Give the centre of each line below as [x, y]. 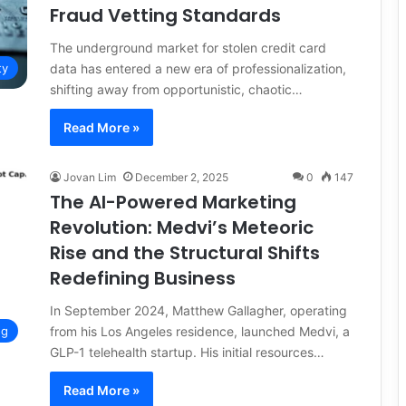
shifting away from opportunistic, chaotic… [176, 89]
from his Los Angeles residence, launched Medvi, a [200, 331]
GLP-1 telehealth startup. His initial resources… [187, 352]
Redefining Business [143, 278]
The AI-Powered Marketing [173, 202]
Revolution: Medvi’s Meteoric [182, 227]
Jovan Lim [90, 177]
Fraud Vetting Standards [165, 15]
